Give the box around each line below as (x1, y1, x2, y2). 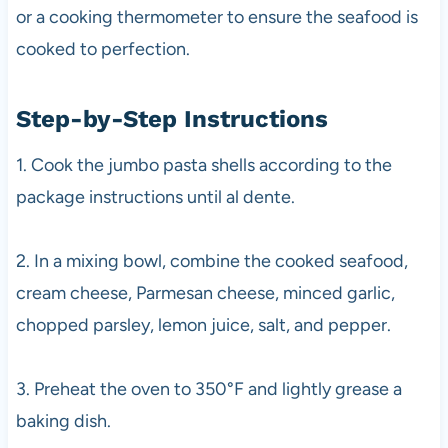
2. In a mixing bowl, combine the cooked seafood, (15, 249, 408, 272)
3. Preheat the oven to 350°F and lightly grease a (15, 377, 402, 400)
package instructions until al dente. (15, 185, 295, 208)
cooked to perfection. (15, 37, 190, 60)
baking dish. (15, 409, 111, 432)
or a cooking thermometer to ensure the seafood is (15, 5, 418, 28)
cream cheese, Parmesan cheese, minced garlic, (15, 281, 395, 304)
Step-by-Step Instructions (15, 104, 328, 133)
